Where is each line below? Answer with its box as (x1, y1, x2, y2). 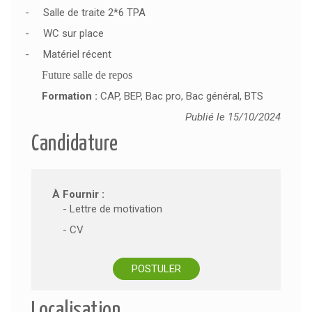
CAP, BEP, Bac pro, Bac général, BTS (100, 90, 263, 102)
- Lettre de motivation (62, 203, 162, 215)
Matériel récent (43, 48, 111, 61)
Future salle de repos (42, 69, 132, 81)
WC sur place (43, 27, 104, 40)
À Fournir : (52, 188, 104, 201)
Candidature (31, 134, 118, 155)
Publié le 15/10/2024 (185, 111, 281, 123)
